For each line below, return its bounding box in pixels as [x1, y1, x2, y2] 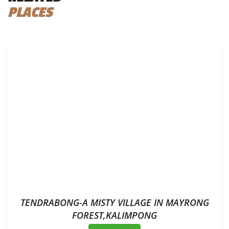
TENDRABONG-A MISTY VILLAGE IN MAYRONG [20, 196, 209, 209]
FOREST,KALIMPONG [72, 209, 157, 221]
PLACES [8, 4, 52, 20]
